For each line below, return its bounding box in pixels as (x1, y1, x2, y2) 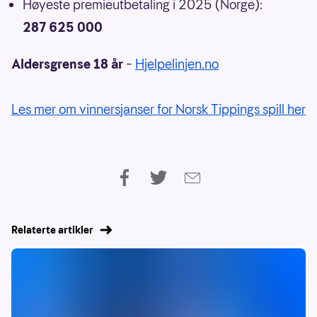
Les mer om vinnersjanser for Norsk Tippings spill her (11, 100, 306, 119)
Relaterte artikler (11, 223, 93, 238)
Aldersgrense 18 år (11, 55, 123, 74)
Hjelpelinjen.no (135, 55, 219, 74)
